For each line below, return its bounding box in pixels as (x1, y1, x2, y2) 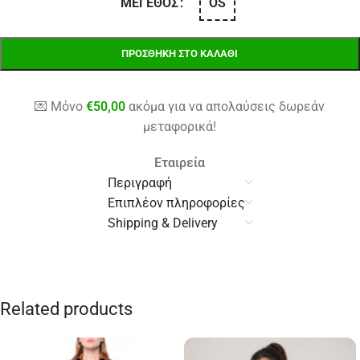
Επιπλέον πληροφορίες (107, 195, 245, 211)
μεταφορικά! (143, 119, 217, 135)
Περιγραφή (107, 175, 172, 191)
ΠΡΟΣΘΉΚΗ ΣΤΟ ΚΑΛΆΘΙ (121, 47, 239, 60)
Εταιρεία (154, 155, 206, 171)
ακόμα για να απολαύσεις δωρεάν (125, 99, 325, 115)
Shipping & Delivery (107, 215, 218, 231)
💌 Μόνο (35, 99, 87, 115)
